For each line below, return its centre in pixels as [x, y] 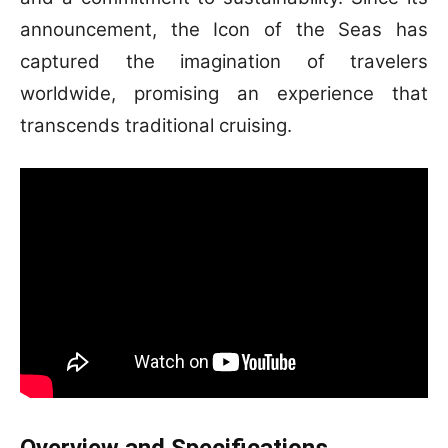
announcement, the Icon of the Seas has [224, 30]
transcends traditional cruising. [158, 126]
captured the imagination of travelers [224, 62]
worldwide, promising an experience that [224, 94]
